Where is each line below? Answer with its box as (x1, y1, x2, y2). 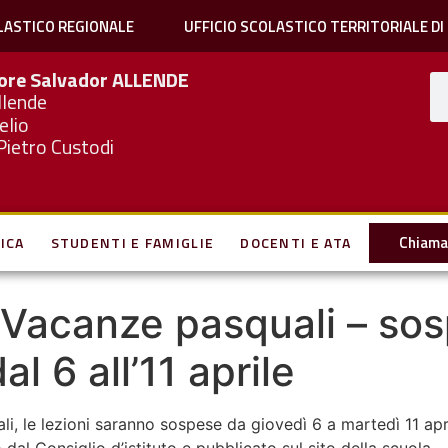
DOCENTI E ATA (240, 232, 352, 253)
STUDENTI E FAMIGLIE (50, 232, 215, 253)
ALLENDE (112, 64, 190, 96)
